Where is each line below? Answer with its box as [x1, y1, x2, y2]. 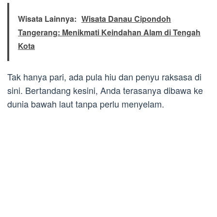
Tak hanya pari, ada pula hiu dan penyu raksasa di [7, 70, 201, 83]
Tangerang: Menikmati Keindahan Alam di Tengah [18, 27, 201, 38]
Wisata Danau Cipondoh [81, 13, 171, 25]
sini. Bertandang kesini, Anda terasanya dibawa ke [7, 84, 203, 97]
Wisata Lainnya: [18, 13, 77, 25]
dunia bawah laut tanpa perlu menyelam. [7, 97, 164, 110]
